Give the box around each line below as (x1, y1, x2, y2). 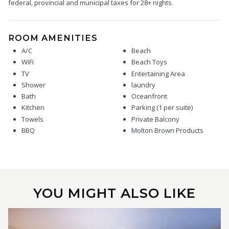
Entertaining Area (131, 68, 185, 78)
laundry (131, 80, 155, 89)
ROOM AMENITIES (8, 32, 98, 43)
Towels (21, 114, 43, 124)
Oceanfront (131, 91, 167, 101)
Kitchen (21, 103, 44, 112)
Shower (21, 80, 45, 89)
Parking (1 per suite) (131, 103, 193, 112)
